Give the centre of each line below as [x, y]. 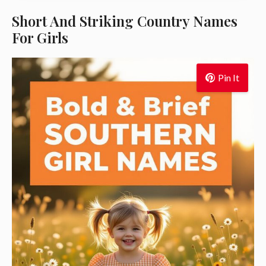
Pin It [229, 78]
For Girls [40, 38]
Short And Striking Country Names [125, 21]
